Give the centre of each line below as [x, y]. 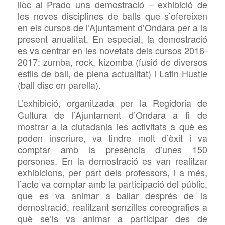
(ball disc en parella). [59, 85]
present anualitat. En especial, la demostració [113, 39]
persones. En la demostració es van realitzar [113, 161]
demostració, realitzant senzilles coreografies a [113, 207]
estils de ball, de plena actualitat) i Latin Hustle [113, 74]
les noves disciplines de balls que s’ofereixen [113, 16]
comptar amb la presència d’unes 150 [113, 149]
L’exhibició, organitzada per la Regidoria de [113, 103]
